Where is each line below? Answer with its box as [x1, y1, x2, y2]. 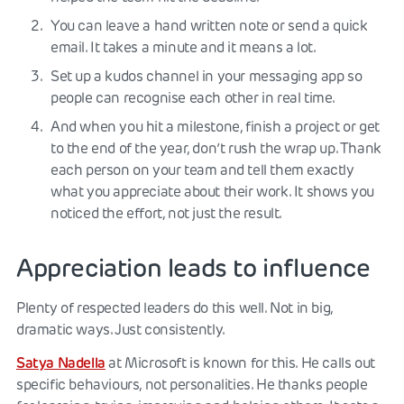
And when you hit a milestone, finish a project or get [50, 117, 380, 135]
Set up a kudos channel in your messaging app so [50, 67, 363, 85]
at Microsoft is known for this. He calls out [105, 353, 375, 372]
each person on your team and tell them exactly [50, 161, 354, 179]
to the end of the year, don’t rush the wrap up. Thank [50, 139, 381, 157]
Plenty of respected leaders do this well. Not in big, [16, 298, 333, 317]
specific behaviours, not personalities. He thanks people [16, 375, 368, 393]
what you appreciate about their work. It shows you [50, 182, 375, 200]
